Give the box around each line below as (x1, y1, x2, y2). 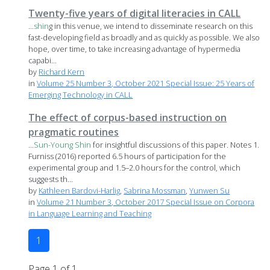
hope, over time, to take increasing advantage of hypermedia (28, 43, 241, 55)
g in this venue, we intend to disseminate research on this (49, 20, 253, 32)
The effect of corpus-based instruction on (28, 111, 227, 125)
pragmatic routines (28, 125, 119, 139)
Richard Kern (39, 66, 85, 78)
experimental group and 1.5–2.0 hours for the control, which (28, 162, 241, 174)
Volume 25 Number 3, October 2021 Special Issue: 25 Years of (37, 78, 255, 89)
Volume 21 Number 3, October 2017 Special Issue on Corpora (37, 196, 255, 208)
